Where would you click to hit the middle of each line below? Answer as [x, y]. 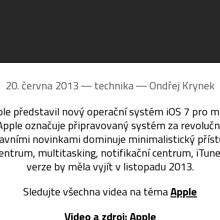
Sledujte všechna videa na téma [97, 192]
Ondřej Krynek [182, 86]
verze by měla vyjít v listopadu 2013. [110, 167]
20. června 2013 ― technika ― [77, 86]
